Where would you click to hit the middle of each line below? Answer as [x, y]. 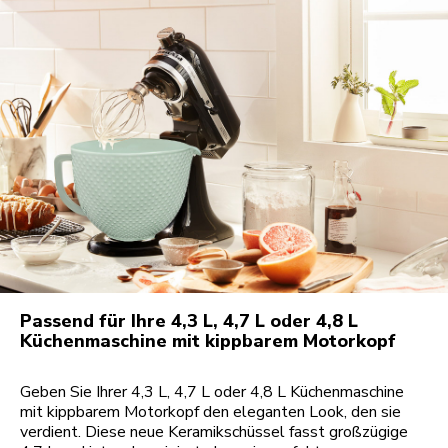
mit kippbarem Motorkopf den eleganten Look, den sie [210, 412]
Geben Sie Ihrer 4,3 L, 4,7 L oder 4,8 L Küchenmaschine [212, 392]
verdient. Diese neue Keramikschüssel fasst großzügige [214, 432]
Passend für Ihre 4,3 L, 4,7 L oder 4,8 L [189, 321]
